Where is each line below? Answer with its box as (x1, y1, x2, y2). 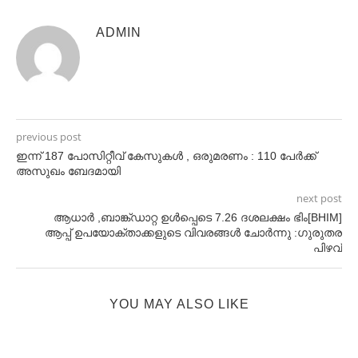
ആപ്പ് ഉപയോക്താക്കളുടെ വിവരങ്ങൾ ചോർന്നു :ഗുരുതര (45, 226, 342, 239)
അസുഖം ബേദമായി (16, 165, 121, 177)
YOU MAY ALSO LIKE (109, 297, 249, 311)
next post (296, 191, 342, 205)
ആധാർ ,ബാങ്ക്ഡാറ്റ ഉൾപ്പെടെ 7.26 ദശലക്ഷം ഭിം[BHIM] (54, 211, 342, 224)
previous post (16, 129, 82, 144)
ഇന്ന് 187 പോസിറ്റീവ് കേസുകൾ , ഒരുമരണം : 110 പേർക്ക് (16, 149, 316, 162)
